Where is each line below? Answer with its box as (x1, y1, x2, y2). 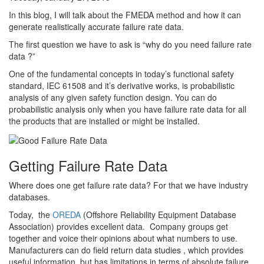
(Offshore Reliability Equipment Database (81, 208, 236, 220)
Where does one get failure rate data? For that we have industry (9, 179, 248, 191)
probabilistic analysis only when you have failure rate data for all (9, 103, 246, 115)
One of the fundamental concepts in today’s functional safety (9, 68, 234, 80)
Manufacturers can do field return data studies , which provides (9, 243, 243, 256)
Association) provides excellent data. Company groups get (9, 220, 228, 232)
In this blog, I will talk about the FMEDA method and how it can (9, 9, 241, 21)
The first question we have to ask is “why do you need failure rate (9, 38, 252, 51)
